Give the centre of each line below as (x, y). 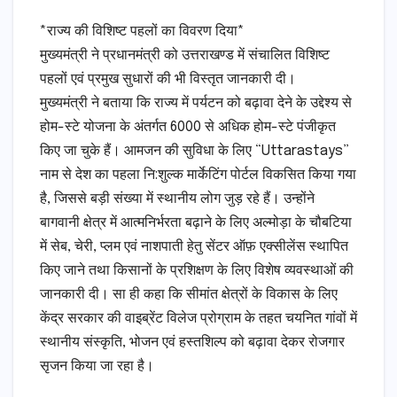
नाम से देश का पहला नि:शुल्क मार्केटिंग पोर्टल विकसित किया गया (198, 175)
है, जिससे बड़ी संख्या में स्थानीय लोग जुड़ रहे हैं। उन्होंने (177, 199)
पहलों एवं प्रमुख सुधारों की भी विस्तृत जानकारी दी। (168, 80)
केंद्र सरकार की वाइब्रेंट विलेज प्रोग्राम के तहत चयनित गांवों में (198, 319)
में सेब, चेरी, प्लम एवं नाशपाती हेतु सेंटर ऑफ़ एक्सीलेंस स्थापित (194, 247)
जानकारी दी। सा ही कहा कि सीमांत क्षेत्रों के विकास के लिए (189, 295)
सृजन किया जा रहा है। (97, 367)
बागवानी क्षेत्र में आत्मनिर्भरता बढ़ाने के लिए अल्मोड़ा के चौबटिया (196, 223)
